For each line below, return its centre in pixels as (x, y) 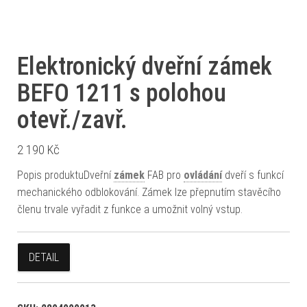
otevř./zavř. (72, 120)
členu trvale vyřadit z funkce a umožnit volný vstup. (130, 209)
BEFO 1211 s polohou (122, 93)
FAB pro (164, 175)
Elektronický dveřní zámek (145, 66)
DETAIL (44, 257)
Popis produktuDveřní (65, 175)
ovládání (203, 175)
